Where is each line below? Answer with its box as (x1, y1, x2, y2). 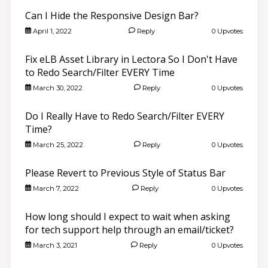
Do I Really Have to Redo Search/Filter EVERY (25, 109, 224, 123)
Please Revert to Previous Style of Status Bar (25, 166, 226, 179)
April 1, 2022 (31, 26, 72, 35)
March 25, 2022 (31, 140, 83, 149)
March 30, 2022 (31, 83, 83, 92)
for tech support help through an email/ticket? (25, 223, 234, 236)
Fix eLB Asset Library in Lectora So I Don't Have (25, 52, 237, 66)
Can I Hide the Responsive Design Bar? (25, 8, 199, 22)
